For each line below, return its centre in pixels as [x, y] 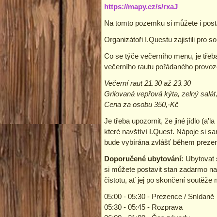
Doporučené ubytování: [144, 158]
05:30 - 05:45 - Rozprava [143, 207]
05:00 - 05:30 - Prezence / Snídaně [159, 196]
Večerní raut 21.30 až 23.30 [147, 83]
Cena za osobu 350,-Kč [141, 104]
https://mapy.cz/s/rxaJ [141, 6]
